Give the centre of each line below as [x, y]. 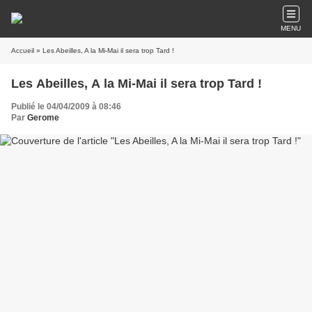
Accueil [23, 50]
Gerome [43, 118]
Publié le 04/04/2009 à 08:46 [66, 107]
